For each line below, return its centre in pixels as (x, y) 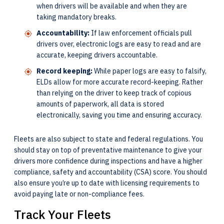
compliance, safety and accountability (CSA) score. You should (110, 172)
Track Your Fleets (64, 215)
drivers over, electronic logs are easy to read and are (119, 44)
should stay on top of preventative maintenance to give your (108, 150)
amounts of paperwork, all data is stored (100, 104)
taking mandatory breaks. (77, 17)
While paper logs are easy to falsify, (149, 71)
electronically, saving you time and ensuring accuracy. (119, 115)
